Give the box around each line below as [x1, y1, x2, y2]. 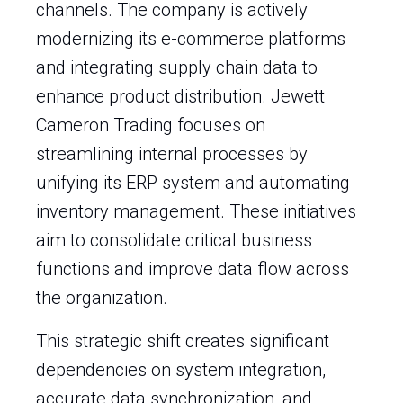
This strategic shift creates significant [36, 330, 329, 352]
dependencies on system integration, [36, 359, 326, 381]
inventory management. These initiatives [36, 201, 356, 222]
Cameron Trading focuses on [36, 114, 265, 136]
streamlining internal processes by [36, 143, 308, 165]
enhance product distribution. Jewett [36, 85, 325, 107]
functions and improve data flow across [36, 258, 349, 280]
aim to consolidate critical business [36, 229, 312, 251]
